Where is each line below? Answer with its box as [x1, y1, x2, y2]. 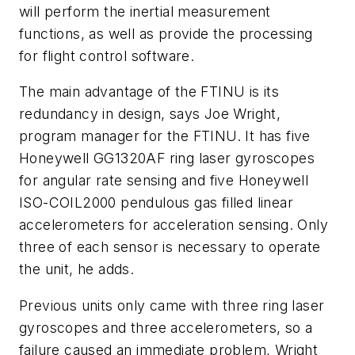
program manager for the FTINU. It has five [19, 128, 311, 145]
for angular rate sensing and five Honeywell [19, 172, 309, 189]
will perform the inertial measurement [19, 2, 271, 20]
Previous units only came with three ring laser [19, 296, 325, 314]
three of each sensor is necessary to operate [19, 239, 321, 256]
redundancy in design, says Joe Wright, [19, 105, 281, 123]
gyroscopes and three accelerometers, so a [19, 319, 313, 336]
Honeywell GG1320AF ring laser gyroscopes [19, 150, 315, 167]
